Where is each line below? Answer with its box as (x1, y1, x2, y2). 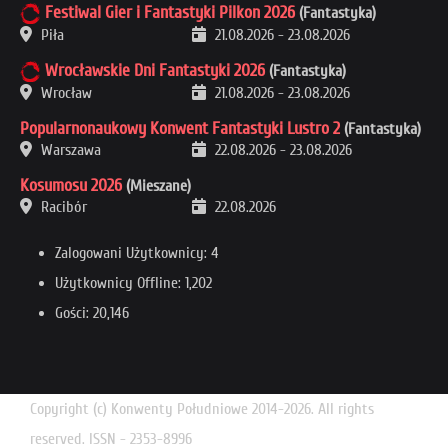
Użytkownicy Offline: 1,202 (55, 273, 212, 292)
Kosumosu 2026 (20, 174, 122, 196)
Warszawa (37, 140, 101, 159)
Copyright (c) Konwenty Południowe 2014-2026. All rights (30, 399, 374, 418)
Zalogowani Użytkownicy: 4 (55, 243, 219, 262)
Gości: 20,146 (55, 303, 129, 322)
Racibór (37, 197, 87, 216)
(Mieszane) (122, 176, 191, 195)
